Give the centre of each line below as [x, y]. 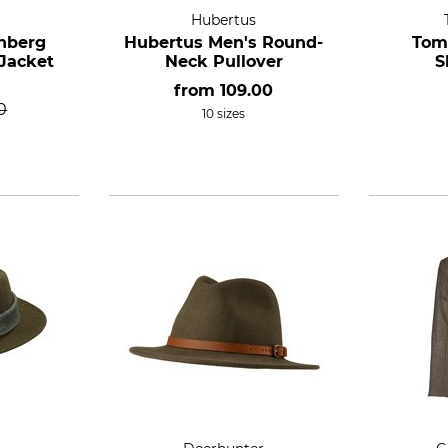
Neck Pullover [223, 61]
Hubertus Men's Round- [224, 42]
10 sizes [224, 113]
